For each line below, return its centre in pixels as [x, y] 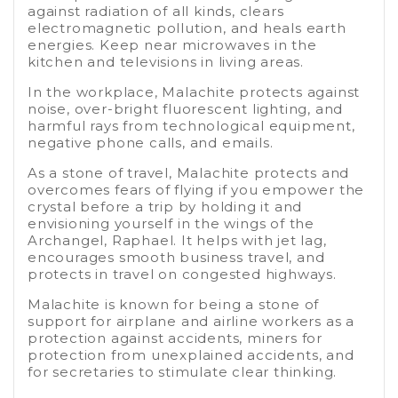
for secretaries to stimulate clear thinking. [183, 372]
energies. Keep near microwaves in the [172, 45]
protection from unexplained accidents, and [191, 355]
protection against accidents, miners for [175, 338]
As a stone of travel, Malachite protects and [189, 173]
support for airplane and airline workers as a [191, 322]
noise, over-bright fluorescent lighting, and [186, 109]
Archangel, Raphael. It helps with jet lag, [177, 241]
